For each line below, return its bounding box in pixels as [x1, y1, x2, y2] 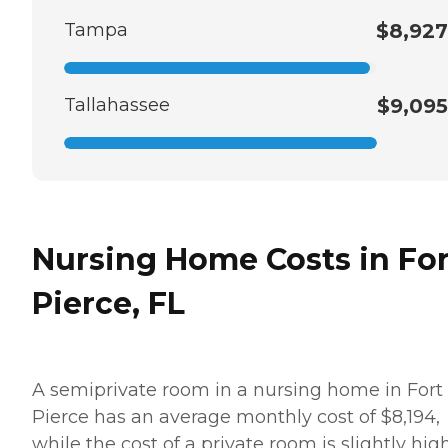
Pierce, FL [32, 284, 185, 322]
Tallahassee [64, 93, 170, 116]
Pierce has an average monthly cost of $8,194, [32, 405, 440, 428]
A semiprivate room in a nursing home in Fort [32, 378, 443, 401]
